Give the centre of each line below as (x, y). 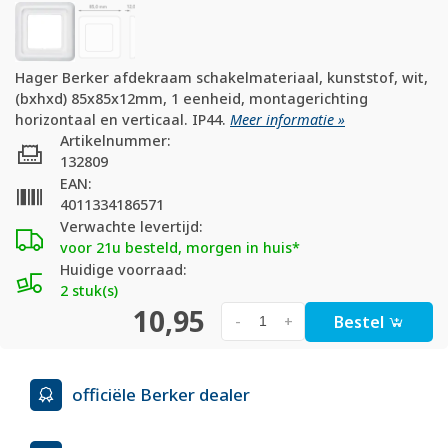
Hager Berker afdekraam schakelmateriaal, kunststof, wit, (221, 77)
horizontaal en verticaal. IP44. (122, 119)
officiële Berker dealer (161, 394)
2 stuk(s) (89, 290)
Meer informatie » (287, 119)
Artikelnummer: (115, 140)
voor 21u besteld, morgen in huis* (180, 247)
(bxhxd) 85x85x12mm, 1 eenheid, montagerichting (191, 98)
